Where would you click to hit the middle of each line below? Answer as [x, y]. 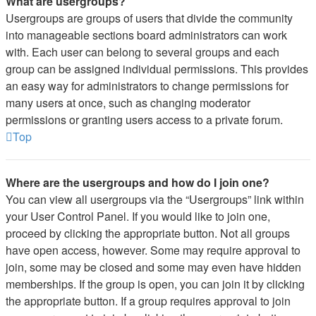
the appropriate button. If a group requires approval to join [148, 301]
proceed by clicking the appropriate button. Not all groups [148, 233]
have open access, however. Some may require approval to [153, 250]
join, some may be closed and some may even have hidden [153, 267]
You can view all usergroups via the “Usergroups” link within [155, 199]
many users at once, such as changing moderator [128, 103]
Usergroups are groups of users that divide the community [149, 18]
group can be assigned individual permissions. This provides [157, 69]
